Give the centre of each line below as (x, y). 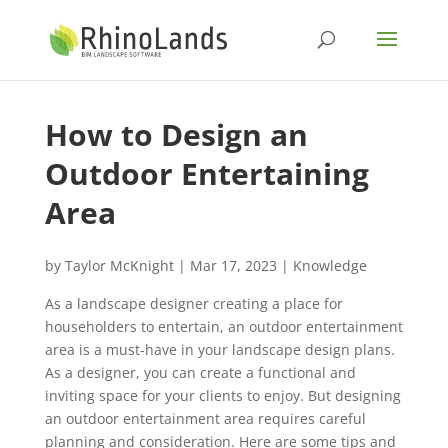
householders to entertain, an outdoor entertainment (223, 326)
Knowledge (329, 265)
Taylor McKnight (119, 265)
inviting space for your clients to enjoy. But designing (222, 395)
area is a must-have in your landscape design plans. (219, 349)
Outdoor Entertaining (206, 173)
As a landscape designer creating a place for (193, 303)
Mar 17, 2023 (233, 265)
